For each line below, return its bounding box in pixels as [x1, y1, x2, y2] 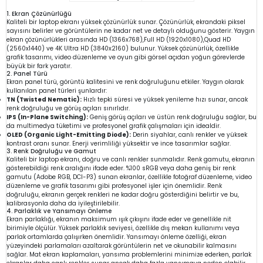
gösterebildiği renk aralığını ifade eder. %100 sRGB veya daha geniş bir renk [6, 163, 235, 173]
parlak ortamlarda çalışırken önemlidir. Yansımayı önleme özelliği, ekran [6, 232, 227, 241]
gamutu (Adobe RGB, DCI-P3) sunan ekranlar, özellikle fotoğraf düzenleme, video [6, 172, 252, 181]
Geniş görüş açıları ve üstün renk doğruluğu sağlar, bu [88, 112, 257, 122]
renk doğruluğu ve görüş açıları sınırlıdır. [6, 103, 130, 113]
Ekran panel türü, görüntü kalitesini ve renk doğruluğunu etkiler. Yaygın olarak [6, 77, 244, 86]
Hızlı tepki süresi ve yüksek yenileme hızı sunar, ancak [82, 95, 248, 104]
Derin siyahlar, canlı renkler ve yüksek [131, 130, 247, 139]
